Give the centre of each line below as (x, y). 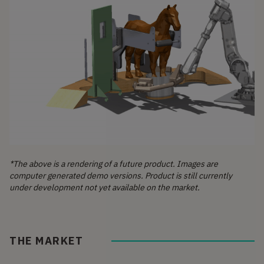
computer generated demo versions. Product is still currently (121, 175)
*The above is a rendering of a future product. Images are (114, 164)
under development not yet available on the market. (105, 187)
